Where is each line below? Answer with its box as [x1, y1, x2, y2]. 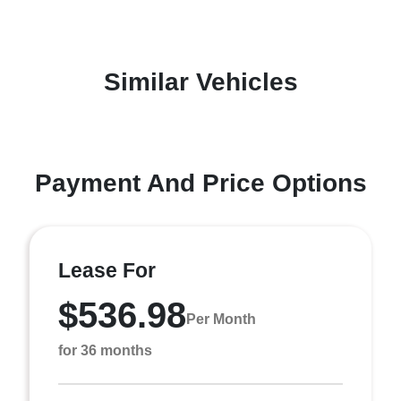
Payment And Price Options [34, 169, 367, 197]
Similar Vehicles [103, 68, 298, 96]
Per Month [186, 311, 256, 327]
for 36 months [58, 343, 152, 358]
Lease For [58, 259, 156, 282]
